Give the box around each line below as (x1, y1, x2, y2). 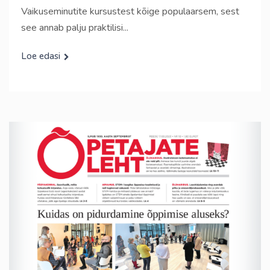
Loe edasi (21, 49, 60, 62)
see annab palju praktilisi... (21, 20, 128, 34)
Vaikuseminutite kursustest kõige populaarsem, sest (21, 4, 239, 18)
